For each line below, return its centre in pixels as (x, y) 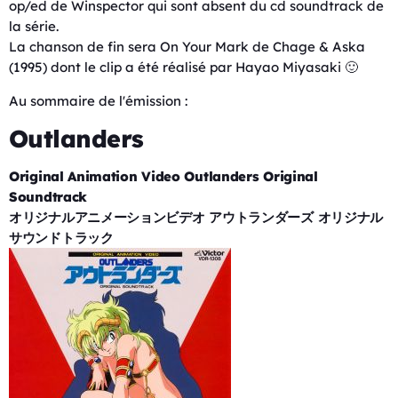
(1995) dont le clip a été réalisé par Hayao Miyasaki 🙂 (183, 68)
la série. (34, 27)
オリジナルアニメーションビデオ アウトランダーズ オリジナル (196, 217)
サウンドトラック (61, 237)
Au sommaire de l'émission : (98, 101)
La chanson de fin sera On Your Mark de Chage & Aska (187, 47)
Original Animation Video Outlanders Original (163, 176)
